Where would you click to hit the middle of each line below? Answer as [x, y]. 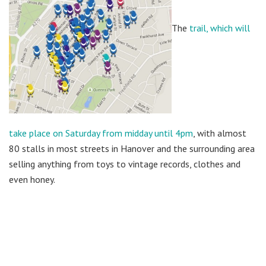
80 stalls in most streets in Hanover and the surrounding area [132, 149]
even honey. [32, 180]
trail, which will [220, 28]
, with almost [220, 133]
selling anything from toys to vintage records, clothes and [125, 164]
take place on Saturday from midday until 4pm [101, 133]
